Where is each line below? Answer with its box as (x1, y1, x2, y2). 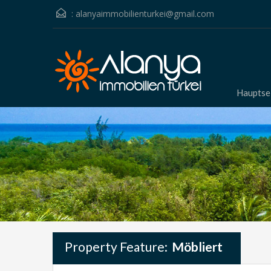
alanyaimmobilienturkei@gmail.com (76, 8, 214, 19)
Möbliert (172, 239, 223, 254)
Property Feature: (65, 239, 170, 254)
